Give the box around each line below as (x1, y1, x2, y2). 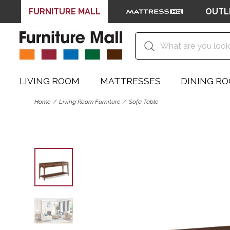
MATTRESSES (100, 76, 161, 86)
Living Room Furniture (59, 98, 121, 105)
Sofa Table (129, 98, 159, 105)
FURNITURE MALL (28, 6, 101, 16)
